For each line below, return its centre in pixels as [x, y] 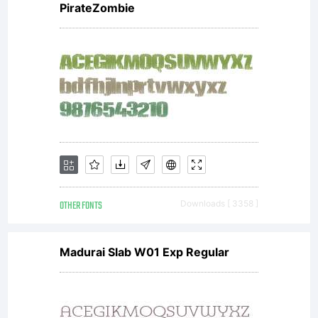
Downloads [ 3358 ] [219, 203]
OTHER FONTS [81, 206]
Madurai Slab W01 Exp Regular [144, 252]
